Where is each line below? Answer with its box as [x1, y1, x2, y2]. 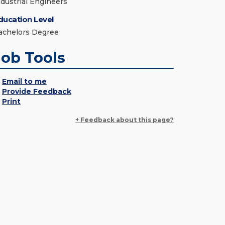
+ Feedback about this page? [75, 116, 174, 124]
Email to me [2, 77, 47, 86]
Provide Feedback [2, 87, 71, 96]
